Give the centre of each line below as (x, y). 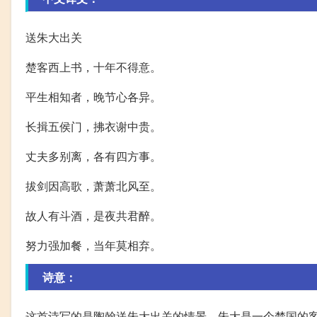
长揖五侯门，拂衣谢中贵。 (93, 127)
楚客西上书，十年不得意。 (93, 67)
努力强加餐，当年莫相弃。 (93, 246)
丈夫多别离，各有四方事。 (93, 156)
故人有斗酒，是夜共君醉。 (93, 216)
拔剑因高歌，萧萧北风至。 (93, 186)
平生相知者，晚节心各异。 (93, 97)
